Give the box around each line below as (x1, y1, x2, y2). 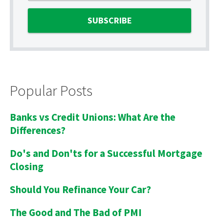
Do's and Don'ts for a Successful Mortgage (10, 146, 202, 160)
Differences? (10, 123, 66, 137)
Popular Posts (10, 81, 92, 100)
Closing (10, 159, 44, 173)
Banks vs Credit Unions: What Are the (10, 110, 175, 124)
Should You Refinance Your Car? (10, 182, 151, 196)
